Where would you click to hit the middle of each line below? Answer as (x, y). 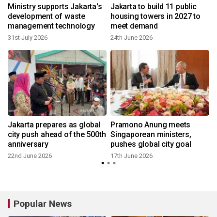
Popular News (43, 204)
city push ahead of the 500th (57, 135)
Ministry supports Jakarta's (55, 7)
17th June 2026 (132, 156)
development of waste (46, 16)
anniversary (28, 144)
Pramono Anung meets (151, 125)
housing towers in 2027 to (155, 16)
